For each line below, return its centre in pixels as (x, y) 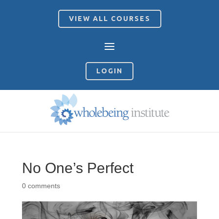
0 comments (41, 186)
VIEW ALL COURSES (109, 19)
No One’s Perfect (77, 168)
